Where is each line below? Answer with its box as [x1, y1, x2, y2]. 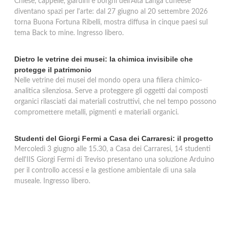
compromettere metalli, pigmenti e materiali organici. [14, 109, 179, 116]
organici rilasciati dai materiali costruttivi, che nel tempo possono [14, 98, 216, 105]
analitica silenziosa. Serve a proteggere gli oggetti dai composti [14, 88, 208, 95]
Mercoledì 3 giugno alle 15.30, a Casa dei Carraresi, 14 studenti [14, 146, 211, 153]
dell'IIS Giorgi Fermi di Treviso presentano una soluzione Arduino [14, 156, 214, 163]
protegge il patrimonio [14, 66, 92, 74]
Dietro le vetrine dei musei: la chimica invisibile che [14, 55, 193, 63]
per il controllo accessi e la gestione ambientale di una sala [14, 167, 196, 174]
